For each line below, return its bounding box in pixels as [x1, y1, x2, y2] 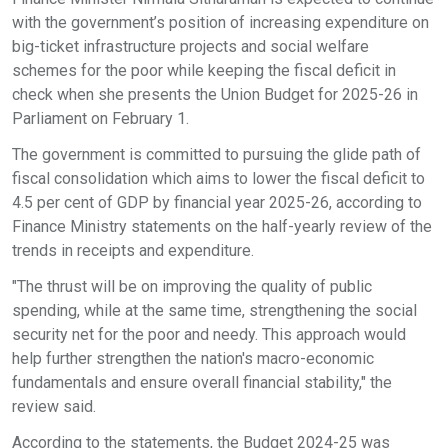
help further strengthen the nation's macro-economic [12, 349, 374, 368]
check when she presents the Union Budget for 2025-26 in [12, 85, 418, 104]
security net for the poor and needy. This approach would [12, 325, 406, 344]
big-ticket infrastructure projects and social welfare [12, 37, 369, 56]
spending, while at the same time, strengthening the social [12, 301, 417, 320]
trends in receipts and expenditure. [12, 241, 254, 260]
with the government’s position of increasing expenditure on [12, 13, 429, 32]
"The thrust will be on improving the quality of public [12, 277, 372, 296]
